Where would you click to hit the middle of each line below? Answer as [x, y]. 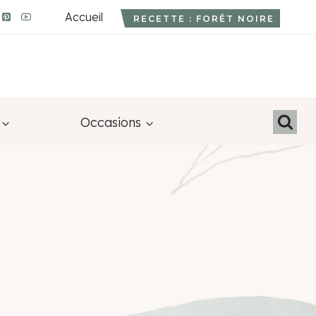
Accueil [84, 17]
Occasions [111, 122]
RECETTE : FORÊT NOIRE [203, 18]
